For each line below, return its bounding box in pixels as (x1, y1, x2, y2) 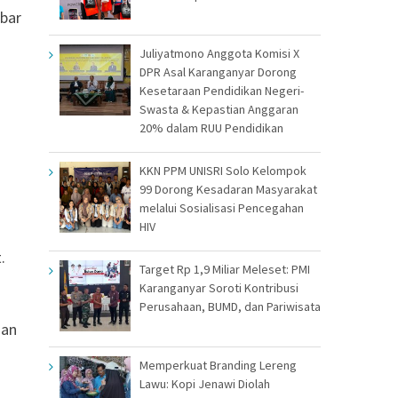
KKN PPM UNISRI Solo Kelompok (139, 162, 306, 179)
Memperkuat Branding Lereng (139, 356, 297, 373)
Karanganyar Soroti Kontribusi (139, 279, 298, 296)
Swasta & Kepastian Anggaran (139, 100, 298, 117)
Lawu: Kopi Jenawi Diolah (139, 375, 270, 392)
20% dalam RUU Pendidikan (139, 119, 283, 136)
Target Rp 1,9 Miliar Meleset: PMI (139, 260, 310, 277)
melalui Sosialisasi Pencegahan (139, 199, 304, 216)
